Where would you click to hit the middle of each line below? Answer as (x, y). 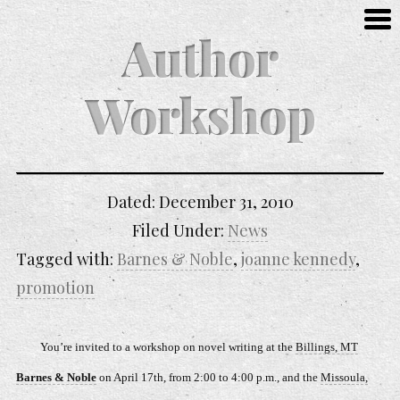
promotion (55, 287)
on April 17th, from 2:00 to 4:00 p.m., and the (208, 378)
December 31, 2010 (226, 201)
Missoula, (344, 378)
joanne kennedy (298, 258)
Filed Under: (180, 230)
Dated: (133, 201)
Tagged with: (67, 258)
